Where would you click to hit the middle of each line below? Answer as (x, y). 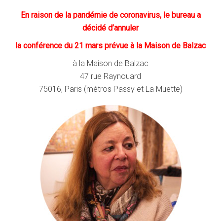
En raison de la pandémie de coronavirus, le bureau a (110, 15)
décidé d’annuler (110, 28)
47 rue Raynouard (110, 76)
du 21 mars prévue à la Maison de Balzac (135, 46)
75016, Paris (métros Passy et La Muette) (110, 89)
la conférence (40, 46)
